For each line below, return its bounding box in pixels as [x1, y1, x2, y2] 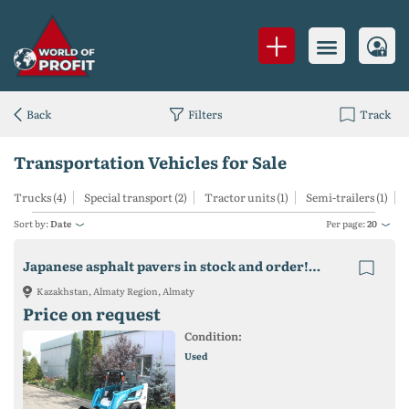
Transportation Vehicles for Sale [14, 150, 287, 175]
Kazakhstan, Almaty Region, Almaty [37, 284, 194, 299]
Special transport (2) [84, 189, 187, 206]
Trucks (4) [14, 189, 67, 206]
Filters [187, 106, 222, 123]
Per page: [326, 216, 367, 231]
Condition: [184, 328, 242, 345]
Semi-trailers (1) [306, 189, 388, 206]
